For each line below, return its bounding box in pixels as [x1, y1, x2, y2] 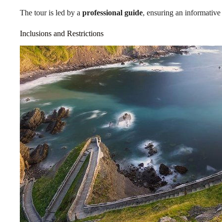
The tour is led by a [20, 8, 82, 17]
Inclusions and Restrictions [20, 29, 104, 38]
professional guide [82, 8, 143, 17]
